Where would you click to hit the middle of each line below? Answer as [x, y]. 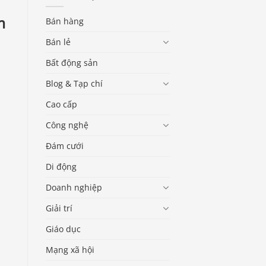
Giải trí [59, 208]
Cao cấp [61, 104]
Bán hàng [65, 21]
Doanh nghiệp [74, 187]
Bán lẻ [58, 42]
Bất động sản [72, 62]
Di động [61, 166]
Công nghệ [67, 125]
